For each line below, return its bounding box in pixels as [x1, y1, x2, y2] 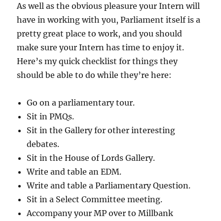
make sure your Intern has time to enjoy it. [17, 42, 186, 53]
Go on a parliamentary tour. [27, 98, 135, 108]
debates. [27, 139, 60, 149]
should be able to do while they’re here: [17, 70, 172, 80]
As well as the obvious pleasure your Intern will [17, 1, 200, 11]
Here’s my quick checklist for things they [17, 56, 178, 67]
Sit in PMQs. [27, 111, 74, 122]
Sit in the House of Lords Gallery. [27, 153, 155, 163]
